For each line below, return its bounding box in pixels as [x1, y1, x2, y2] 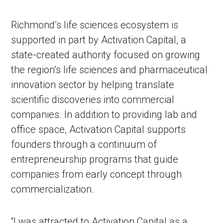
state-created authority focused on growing [11, 48, 201, 61]
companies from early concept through [11, 168, 182, 180]
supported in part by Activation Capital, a [11, 33, 187, 46]
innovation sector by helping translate [11, 78, 175, 91]
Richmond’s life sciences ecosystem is [11, 18, 179, 31]
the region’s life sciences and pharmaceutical [11, 63, 208, 76]
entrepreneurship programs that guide [11, 153, 179, 165]
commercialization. [11, 183, 95, 195]
